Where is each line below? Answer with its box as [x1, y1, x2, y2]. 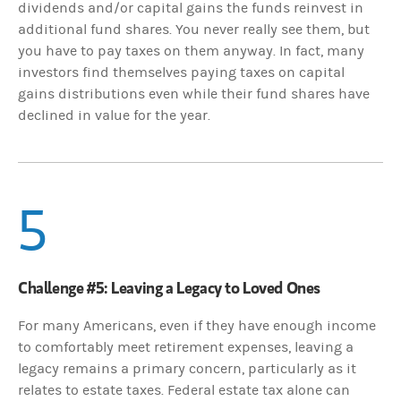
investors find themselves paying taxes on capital [18, 64, 345, 81]
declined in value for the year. [18, 107, 210, 124]
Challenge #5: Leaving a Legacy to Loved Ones [18, 276, 320, 298]
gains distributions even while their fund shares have [18, 85, 370, 102]
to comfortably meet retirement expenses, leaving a [18, 338, 354, 355]
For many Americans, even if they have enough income [18, 317, 376, 334]
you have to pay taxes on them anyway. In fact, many [18, 42, 364, 59]
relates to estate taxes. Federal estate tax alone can [18, 381, 350, 398]
